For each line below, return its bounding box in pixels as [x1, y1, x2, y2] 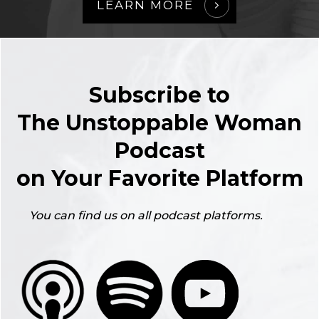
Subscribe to [89, 81, 230, 108]
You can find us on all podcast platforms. [29, 208, 263, 222]
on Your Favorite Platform [16, 164, 303, 192]
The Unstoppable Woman [17, 109, 302, 136]
